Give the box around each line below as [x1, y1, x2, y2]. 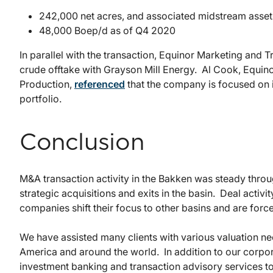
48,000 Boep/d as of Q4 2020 [39, 24, 175, 37]
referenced [74, 78, 125, 91]
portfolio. [19, 93, 62, 105]
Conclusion [19, 132, 144, 155]
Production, [19, 78, 74, 91]
